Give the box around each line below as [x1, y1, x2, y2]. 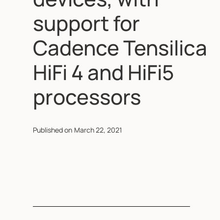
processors [33, 82, 141, 111]
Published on [33, 125, 73, 135]
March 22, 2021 [74, 125, 122, 135]
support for [33, 9, 140, 37]
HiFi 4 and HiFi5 [33, 58, 174, 86]
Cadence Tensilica [33, 33, 208, 62]
